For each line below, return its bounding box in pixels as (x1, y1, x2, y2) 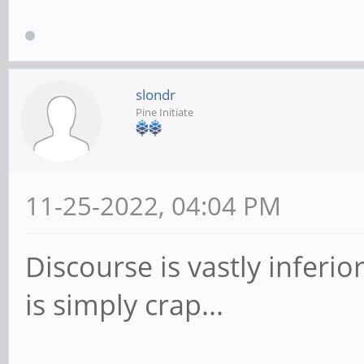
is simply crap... (25, 285, 223, 323)
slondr (136, 84, 175, 104)
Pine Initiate (136, 104, 193, 119)
